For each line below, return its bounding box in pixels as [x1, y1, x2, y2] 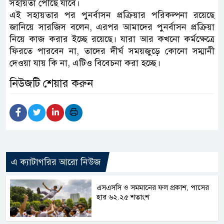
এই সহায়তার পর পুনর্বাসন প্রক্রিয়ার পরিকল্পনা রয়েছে [9, 9, 214, 20]
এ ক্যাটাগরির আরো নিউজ [11, 156, 100, 167]
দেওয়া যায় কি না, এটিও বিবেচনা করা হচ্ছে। [9, 57, 160, 68]
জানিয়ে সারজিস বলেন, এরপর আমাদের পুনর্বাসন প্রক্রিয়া [9, 21, 214, 32]
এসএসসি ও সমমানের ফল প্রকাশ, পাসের [96, 182, 209, 192]
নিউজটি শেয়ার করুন [9, 76, 93, 90]
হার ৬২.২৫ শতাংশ [96, 192, 150, 201]
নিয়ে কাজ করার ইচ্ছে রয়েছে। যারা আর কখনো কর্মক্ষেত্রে [9, 33, 214, 44]
